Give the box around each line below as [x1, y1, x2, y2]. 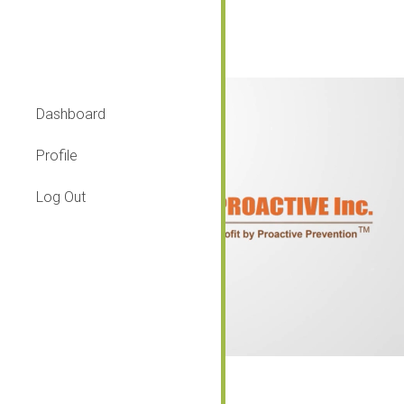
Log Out [36, 188, 86, 206]
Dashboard [36, 106, 106, 123]
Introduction [9, 5, 219, 49]
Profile [36, 147, 78, 164]
